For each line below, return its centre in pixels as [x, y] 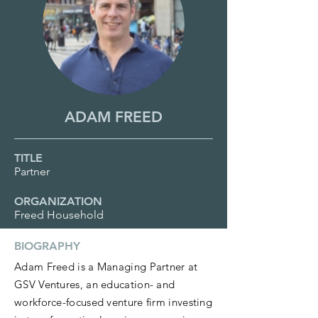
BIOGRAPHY [47, 246]
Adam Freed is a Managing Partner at [106, 267]
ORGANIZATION [58, 201]
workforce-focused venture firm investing [114, 302]
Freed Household [59, 215]
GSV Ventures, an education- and [95, 284]
